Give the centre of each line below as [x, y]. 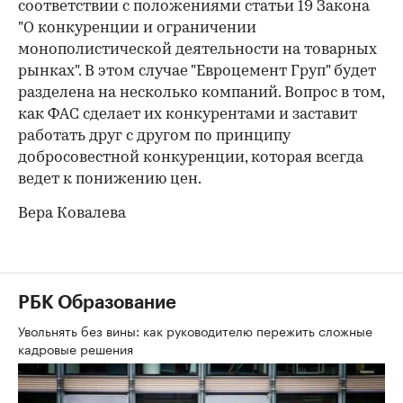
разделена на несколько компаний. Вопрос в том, [201, 94]
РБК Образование [97, 304]
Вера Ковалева [72, 214]
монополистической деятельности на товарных [197, 50]
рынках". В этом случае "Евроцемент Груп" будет [197, 72]
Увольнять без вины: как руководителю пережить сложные [195, 331]
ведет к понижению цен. [110, 180]
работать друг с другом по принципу [154, 137]
